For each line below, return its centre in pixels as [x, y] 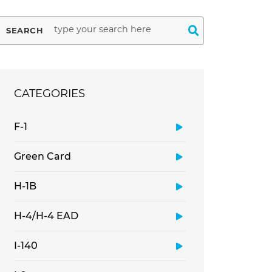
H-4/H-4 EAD [46, 216]
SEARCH [25, 30]
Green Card [42, 156]
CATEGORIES [49, 93]
